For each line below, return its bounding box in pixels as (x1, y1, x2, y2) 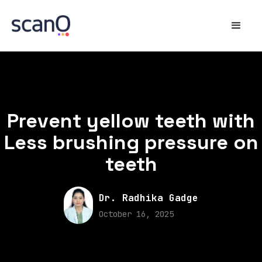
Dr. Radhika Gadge (99, 191, 198, 204)
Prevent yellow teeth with (7, 108, 255, 133)
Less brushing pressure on (4, 130, 258, 155)
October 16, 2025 (99, 208, 174, 219)
